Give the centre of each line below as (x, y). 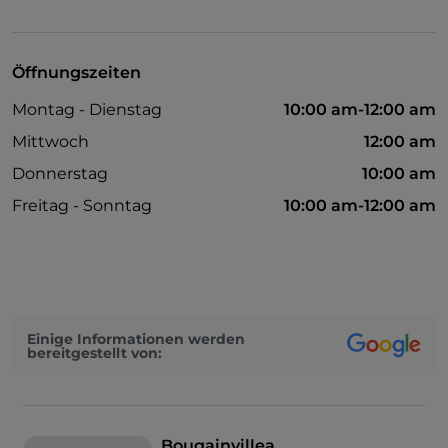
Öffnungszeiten (76, 73)
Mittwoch (50, 142)
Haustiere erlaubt (98, 94)
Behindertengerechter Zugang (149, 59)
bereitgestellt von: (94, 352)
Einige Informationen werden (136, 338)
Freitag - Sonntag (82, 206)
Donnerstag (60, 174)
